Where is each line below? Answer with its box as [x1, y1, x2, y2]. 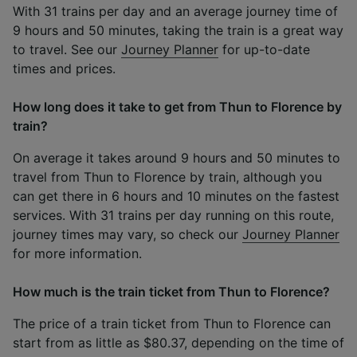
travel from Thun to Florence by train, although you [13, 168, 322, 185]
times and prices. [13, 60, 116, 76]
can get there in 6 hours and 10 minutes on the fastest [13, 187, 339, 204]
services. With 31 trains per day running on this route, [13, 206, 334, 223]
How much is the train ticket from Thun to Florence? [13, 283, 330, 300]
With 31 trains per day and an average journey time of [13, 2, 338, 19]
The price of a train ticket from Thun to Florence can [13, 315, 331, 331]
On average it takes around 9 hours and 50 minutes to [13, 149, 340, 166]
